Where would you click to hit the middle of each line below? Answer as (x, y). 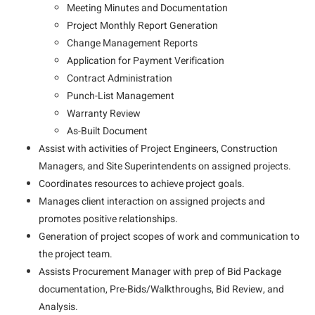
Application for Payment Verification (146, 61)
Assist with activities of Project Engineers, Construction (158, 149)
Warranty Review (104, 114)
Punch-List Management (121, 96)
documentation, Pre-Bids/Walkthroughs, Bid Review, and (161, 289)
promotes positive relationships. (108, 219)
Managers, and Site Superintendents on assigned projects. (165, 166)
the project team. (76, 254)
